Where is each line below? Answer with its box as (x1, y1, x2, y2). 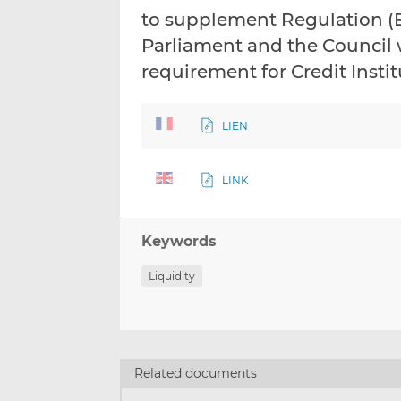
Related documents (134, 365, 258, 380)
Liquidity (149, 269, 196, 284)
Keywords (141, 233, 218, 251)
